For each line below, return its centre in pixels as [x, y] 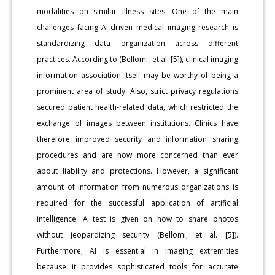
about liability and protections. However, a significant [137, 171]
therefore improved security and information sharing [137, 139]
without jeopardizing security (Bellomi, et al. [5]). [137, 234]
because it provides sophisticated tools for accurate [137, 266]
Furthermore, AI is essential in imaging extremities [137, 250]
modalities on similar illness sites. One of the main [137, 11]
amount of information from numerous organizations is [137, 187]
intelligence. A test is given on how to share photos [137, 219]
